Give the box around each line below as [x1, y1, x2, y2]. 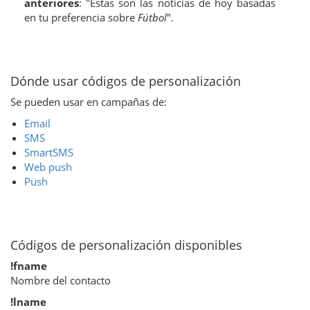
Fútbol [138, 10, 167, 24]
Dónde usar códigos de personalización [10, 72, 241, 89]
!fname [10, 258, 47, 273]
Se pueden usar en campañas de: [10, 94, 167, 109]
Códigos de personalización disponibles [10, 236, 242, 253]
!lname [10, 294, 46, 309]
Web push [24, 159, 72, 174]
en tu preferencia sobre [24, 10, 138, 24]
